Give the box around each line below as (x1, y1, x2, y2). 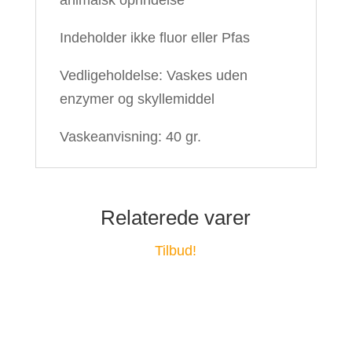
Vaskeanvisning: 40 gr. (59, 129, 201, 145)
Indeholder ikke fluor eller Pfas (59, 30, 250, 46)
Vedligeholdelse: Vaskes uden (59, 68, 247, 84)
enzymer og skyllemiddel (59, 91, 214, 108)
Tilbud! (155, 243, 197, 259)
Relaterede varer (101, 206, 251, 230)
